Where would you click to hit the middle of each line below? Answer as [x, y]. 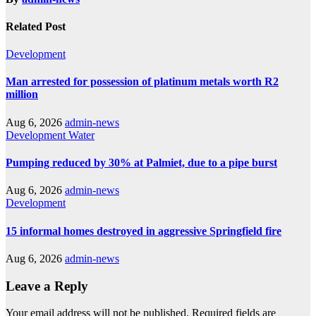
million [22, 95]
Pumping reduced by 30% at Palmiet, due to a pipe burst [141, 163]
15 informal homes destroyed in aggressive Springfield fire [144, 231]
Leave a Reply [47, 286]
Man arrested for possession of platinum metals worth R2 [142, 82]
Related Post [36, 26]
